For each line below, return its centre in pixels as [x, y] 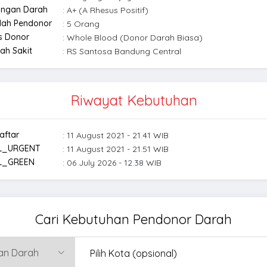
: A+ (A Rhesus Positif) [105, 10]
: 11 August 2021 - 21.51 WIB [115, 149]
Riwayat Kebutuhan [133, 100]
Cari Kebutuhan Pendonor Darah [133, 219]
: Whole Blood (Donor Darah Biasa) [132, 37]
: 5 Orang [81, 24]
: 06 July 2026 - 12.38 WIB [112, 162]
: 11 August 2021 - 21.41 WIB [115, 135]
